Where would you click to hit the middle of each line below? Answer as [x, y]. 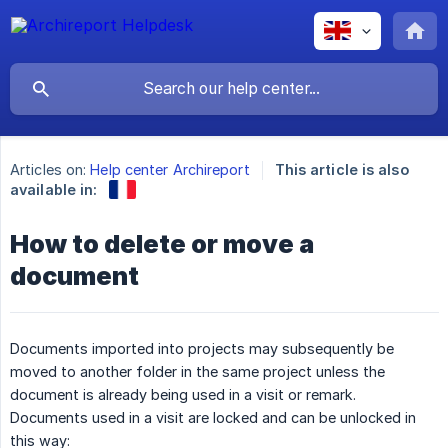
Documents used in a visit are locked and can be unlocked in [213, 417]
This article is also [341, 170]
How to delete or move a [162, 243]
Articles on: [48, 170]
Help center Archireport [170, 170]
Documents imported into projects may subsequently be [202, 348]
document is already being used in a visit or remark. [183, 394]
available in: [54, 189]
